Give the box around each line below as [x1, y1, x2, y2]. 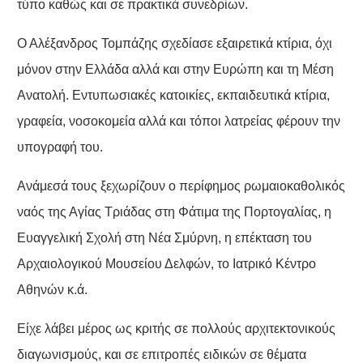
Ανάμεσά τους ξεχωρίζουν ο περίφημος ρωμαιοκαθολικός [16, 179, 345, 194]
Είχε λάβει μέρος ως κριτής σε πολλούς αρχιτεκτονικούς [16, 322, 335, 336]
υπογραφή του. [16, 140, 103, 155]
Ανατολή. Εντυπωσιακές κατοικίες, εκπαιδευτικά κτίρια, [16, 88, 330, 103]
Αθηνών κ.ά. [16, 283, 88, 297]
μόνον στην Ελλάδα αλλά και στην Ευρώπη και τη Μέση [16, 62, 334, 77]
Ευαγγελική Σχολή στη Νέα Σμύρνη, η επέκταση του [16, 231, 312, 246]
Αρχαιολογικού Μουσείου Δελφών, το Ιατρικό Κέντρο [16, 257, 316, 271]
